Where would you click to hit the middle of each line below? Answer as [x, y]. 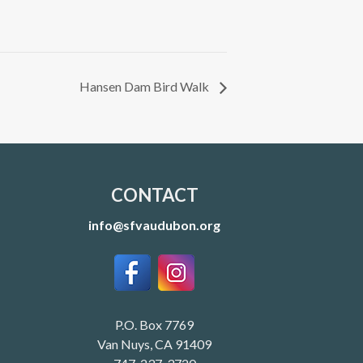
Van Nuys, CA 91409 [155, 344]
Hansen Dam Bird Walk [145, 86]
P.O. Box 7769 [155, 324]
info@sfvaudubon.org [155, 224]
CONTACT [154, 194]
